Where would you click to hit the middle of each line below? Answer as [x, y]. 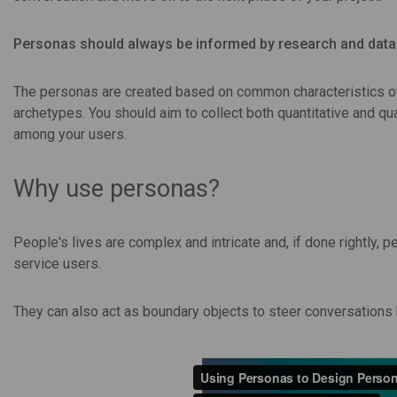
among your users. [70, 134]
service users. [57, 263]
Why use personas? [117, 188]
